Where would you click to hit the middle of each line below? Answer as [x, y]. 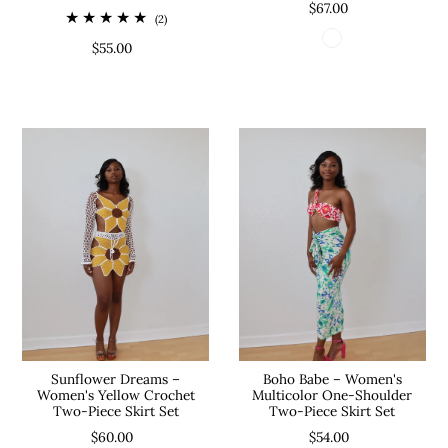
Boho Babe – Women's [332, 379]
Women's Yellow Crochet [115, 395]
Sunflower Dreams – [116, 379]
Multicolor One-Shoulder [332, 395]
